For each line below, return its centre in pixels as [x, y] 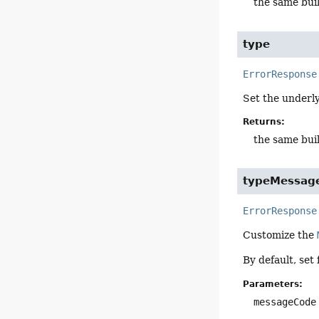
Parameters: [273, 284]
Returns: [264, 121]
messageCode [285, 302]
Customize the [280, 235]
